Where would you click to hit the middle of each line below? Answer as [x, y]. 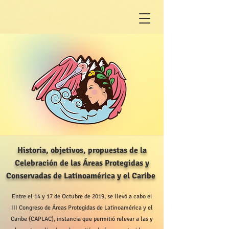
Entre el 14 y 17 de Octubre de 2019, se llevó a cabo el [82, 197]
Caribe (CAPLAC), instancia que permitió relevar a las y [82, 219]
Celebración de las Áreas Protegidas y [82, 163]
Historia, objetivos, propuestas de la [82, 150]
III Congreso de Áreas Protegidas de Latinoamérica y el [82, 208]
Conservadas [30, 176]
